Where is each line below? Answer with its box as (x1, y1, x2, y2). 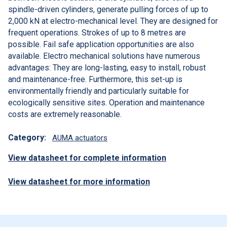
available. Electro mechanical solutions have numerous (8, 51, 200, 61)
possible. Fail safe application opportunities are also (8, 39, 194, 49)
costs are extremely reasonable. (8, 109, 122, 119)
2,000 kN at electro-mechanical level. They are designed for (8, 16, 218, 26)
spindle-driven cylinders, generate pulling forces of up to (8, 4, 208, 14)
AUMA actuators (52, 133, 107, 143)
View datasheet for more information (8, 177, 150, 187)
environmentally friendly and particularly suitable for (8, 86, 189, 96)
